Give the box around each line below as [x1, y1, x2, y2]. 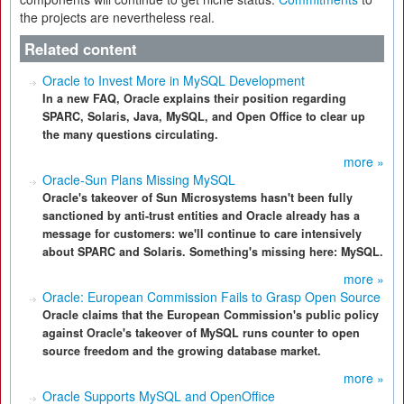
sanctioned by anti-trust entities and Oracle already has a [42, 207, 360, 224]
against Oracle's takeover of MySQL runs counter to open [42, 325, 360, 341]
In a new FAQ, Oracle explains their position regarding [42, 90, 346, 106]
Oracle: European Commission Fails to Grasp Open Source [42, 288, 381, 306]
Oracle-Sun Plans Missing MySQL [42, 170, 235, 188]
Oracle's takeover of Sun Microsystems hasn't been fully [42, 189, 353, 206]
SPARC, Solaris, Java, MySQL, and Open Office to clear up [42, 108, 365, 124]
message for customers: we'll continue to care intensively [42, 225, 362, 242]
